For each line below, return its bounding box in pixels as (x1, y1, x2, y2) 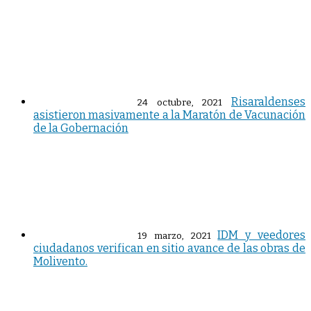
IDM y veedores (217, 228, 306, 242)
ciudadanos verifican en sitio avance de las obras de (33, 242, 305, 255)
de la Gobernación (33, 121, 128, 135)
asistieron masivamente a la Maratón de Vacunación (33, 108, 305, 122)
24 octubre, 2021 (137, 97, 223, 109)
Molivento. (33, 255, 87, 269)
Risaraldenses (231, 95, 306, 109)
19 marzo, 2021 (137, 230, 211, 242)
